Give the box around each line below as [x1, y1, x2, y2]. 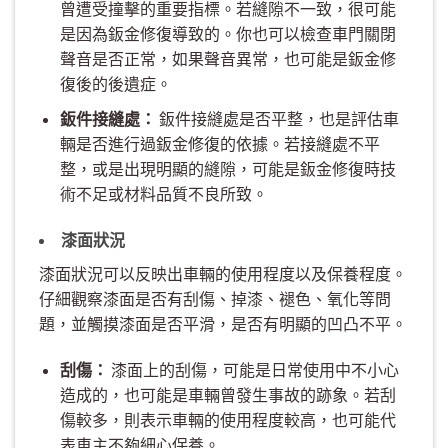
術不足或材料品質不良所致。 [59, 183, 268, 203]
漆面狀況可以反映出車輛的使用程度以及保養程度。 [39, 264, 407, 284]
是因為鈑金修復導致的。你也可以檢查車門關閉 [59, 24, 396, 44]
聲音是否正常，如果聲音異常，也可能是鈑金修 [59, 49, 396, 69]
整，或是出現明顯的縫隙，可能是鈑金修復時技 [59, 158, 396, 178]
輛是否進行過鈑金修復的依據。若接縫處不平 [59, 133, 380, 153]
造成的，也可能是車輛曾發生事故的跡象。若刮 [59, 385, 396, 405]
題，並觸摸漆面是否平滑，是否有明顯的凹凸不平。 [39, 314, 407, 334]
